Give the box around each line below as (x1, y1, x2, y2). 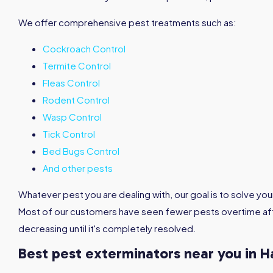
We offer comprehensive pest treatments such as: (18, 16, 236, 28)
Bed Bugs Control (43, 144, 119, 157)
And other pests (43, 161, 113, 174)
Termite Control (43, 59, 111, 71)
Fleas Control (43, 76, 100, 88)
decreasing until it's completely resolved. (18, 222, 196, 234)
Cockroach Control (43, 42, 126, 54)
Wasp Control (43, 110, 102, 122)
